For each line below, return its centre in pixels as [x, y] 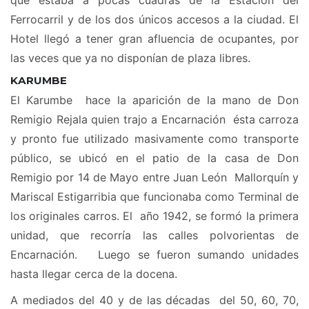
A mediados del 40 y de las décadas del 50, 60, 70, [154, 300]
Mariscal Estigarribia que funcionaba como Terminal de [154, 197]
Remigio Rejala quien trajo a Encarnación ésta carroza [154, 120]
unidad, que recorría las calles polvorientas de [154, 236]
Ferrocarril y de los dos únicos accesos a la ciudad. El [154, 20]
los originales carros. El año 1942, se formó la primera [154, 216]
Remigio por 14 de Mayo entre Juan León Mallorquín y [154, 178]
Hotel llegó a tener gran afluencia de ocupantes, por [154, 39]
